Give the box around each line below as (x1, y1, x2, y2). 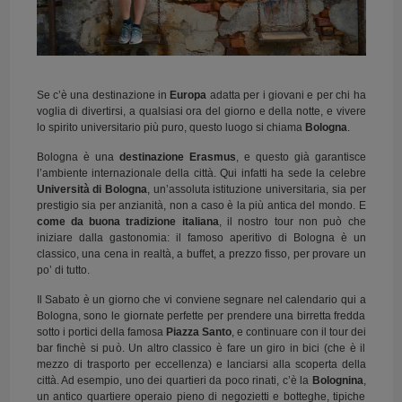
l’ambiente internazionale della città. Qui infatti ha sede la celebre (36, 166, 366, 179)
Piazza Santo (165, 325, 232, 338)
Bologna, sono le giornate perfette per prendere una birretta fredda (36, 309, 366, 322)
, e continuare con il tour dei (231, 325, 366, 338)
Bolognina (311, 373, 363, 387)
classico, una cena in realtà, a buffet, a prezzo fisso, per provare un (36, 247, 366, 260)
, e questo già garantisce (235, 150, 366, 163)
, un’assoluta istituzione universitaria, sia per (146, 182, 366, 196)
